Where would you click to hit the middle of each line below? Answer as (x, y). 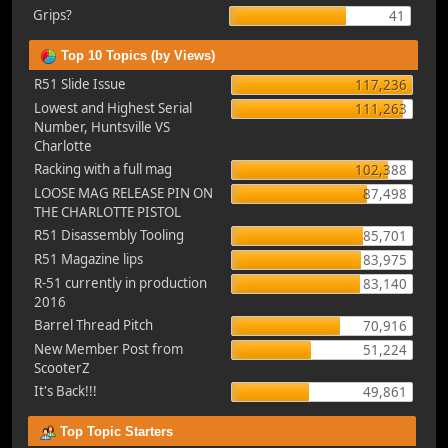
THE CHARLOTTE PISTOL (107, 212)
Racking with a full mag (103, 169)
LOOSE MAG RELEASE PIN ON (123, 193)
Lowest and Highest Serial (113, 108)
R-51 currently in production (120, 283)
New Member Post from (108, 349)
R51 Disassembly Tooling (109, 235)
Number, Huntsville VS (102, 127)
